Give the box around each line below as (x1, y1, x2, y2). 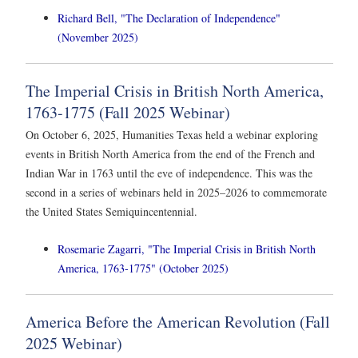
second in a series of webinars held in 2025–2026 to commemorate (26, 184, 327, 200)
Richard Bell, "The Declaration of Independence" (58, 10, 280, 26)
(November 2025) (58, 29, 138, 45)
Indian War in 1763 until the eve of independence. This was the (26, 165, 312, 181)
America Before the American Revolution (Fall (26, 310, 330, 332)
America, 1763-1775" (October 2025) (58, 260, 229, 276)
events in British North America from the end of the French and (26, 145, 315, 161)
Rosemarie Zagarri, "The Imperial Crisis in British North (58, 241, 316, 257)
